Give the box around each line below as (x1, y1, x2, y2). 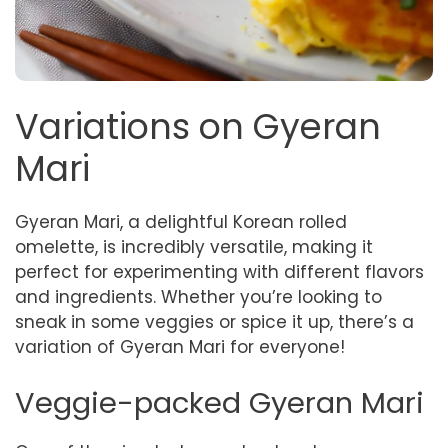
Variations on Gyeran (15, 102, 381, 151)
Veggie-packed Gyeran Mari (15, 382, 424, 423)
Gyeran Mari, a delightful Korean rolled (15, 210, 347, 234)
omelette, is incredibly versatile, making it (15, 235, 373, 259)
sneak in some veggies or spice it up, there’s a (15, 310, 414, 334)
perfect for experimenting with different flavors (15, 260, 424, 284)
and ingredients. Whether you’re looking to (15, 285, 382, 309)
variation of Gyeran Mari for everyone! (15, 335, 345, 359)
